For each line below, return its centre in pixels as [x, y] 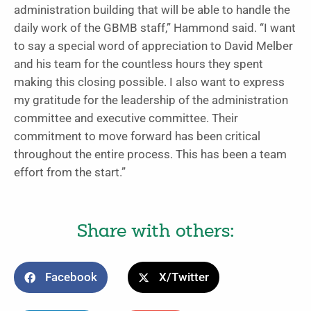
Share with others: [155, 233]
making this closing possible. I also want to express [149, 83]
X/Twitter [184, 278]
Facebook [71, 278]
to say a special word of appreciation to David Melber [153, 47]
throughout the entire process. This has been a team [150, 155]
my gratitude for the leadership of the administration [151, 101]
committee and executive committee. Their [126, 119]
